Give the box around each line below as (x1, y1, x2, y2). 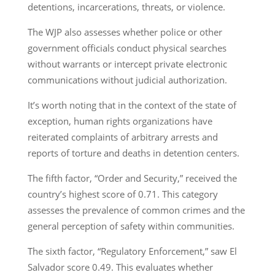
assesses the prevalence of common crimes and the (27, 203, 245, 216)
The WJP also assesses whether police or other (27, 25, 222, 38)
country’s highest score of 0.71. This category (27, 187, 218, 200)
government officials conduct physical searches (27, 41, 227, 54)
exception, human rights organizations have (27, 114, 212, 127)
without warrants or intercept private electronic (27, 57, 227, 70)
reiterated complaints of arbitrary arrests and (27, 130, 218, 143)
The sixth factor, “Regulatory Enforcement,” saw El (27, 244, 237, 257)
